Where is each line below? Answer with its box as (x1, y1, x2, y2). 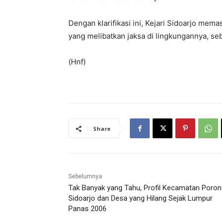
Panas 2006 (68, 204, 107, 214)
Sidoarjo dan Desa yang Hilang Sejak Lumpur (68, 194, 213, 203)
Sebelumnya (68, 173, 102, 180)
